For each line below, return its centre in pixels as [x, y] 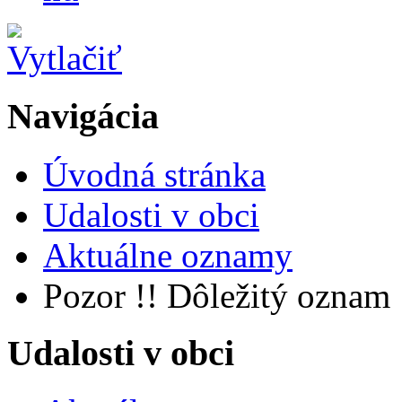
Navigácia [83, 117]
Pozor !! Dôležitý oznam [217, 295]
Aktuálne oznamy [168, 255]
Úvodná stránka [154, 174]
